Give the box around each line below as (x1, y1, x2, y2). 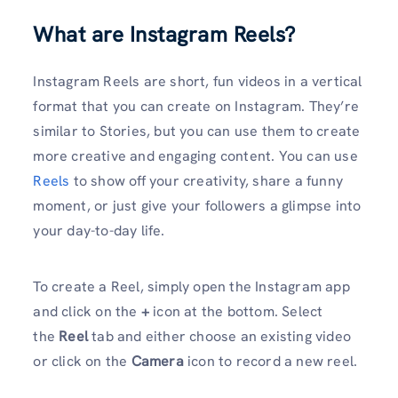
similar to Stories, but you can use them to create (33, 122, 361, 141)
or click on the (33, 352, 131, 371)
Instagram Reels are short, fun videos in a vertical (33, 72, 362, 92)
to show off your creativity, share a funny (73, 171, 343, 191)
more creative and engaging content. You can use (33, 147, 358, 166)
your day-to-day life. (33, 221, 165, 241)
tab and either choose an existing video (92, 327, 352, 346)
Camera (131, 352, 187, 371)
